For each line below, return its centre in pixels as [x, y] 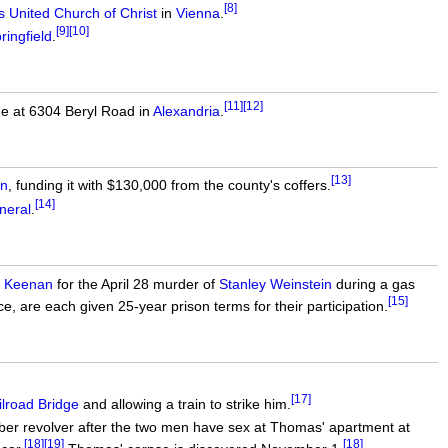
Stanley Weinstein [275, 283]
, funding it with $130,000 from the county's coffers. [169, 185]
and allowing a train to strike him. [184, 403]
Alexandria [186, 110]
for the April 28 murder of [135, 283]
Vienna [197, 12]
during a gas [373, 283]
